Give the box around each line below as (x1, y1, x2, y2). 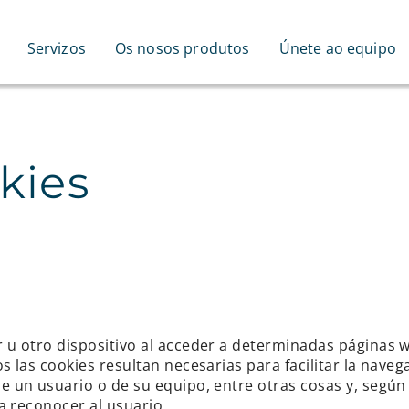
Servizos (4, 38, 63, 59)
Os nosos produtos (91, 38, 227, 59)
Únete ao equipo (256, 38, 373, 59)
